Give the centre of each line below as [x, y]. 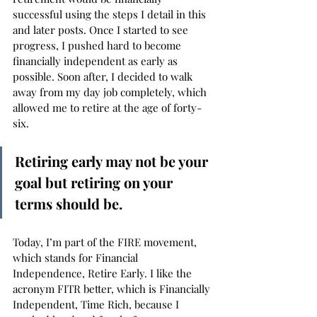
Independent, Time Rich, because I [97, 304]
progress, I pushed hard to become [98, 45]
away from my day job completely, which [111, 92]
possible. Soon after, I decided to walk [104, 76]
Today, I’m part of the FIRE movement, [106, 242]
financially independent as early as [97, 61]
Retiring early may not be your [113, 161]
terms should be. [69, 203]
